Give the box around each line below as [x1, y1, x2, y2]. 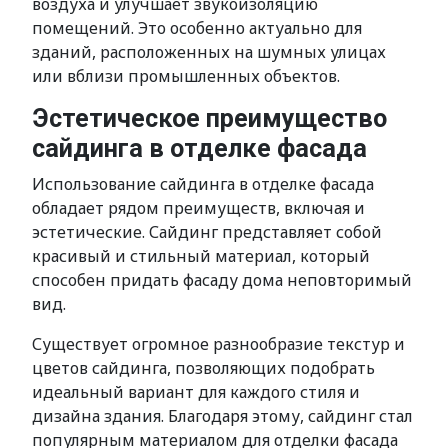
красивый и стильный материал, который [32, 245, 370, 267]
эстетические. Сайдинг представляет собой [32, 221, 382, 243]
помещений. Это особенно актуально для [32, 17, 362, 39]
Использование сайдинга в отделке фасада [32, 173, 374, 195]
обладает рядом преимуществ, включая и [32, 197, 365, 219]
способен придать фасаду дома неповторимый [32, 269, 412, 291]
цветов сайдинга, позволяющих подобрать [32, 357, 375, 379]
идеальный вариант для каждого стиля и [32, 381, 360, 403]
